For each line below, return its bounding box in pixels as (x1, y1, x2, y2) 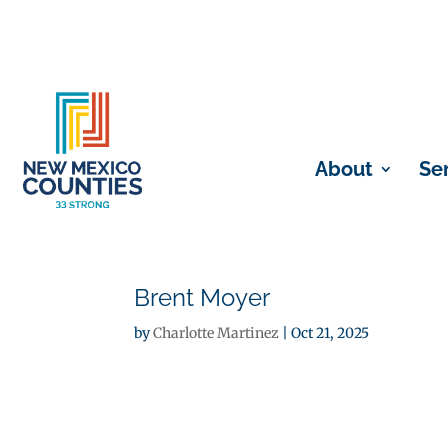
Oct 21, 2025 (291, 324, 370, 342)
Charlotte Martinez (153, 324, 280, 342)
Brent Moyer (134, 283, 271, 312)
